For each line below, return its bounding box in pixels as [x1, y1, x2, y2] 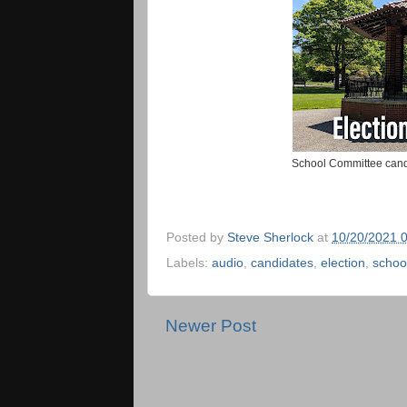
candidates [251, 256, 313, 271]
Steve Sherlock [227, 231, 313, 245]
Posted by [166, 231, 227, 245]
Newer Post [165, 316, 256, 336]
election [321, 256, 365, 271]
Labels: [166, 256, 212, 271]
